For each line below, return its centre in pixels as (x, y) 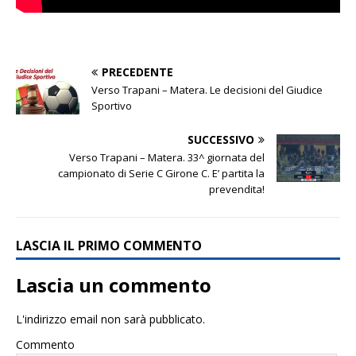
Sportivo (112, 106)
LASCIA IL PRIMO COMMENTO (109, 246)
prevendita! (237, 189)
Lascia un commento (114, 285)
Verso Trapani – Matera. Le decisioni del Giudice (207, 90)
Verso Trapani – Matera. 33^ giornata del (167, 157)
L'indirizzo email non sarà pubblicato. (110, 319)
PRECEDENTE (137, 72)
